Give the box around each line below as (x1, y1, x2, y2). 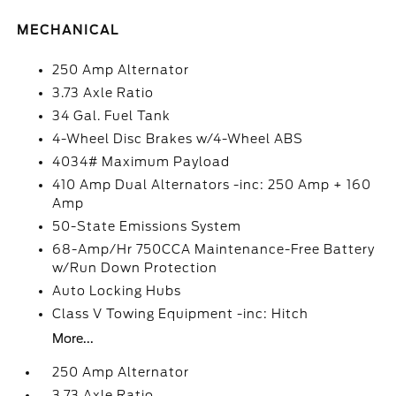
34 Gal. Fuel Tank (52, 109, 171, 123)
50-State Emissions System (52, 219, 242, 233)
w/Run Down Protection (52, 261, 218, 275)
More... (52, 331, 95, 346)
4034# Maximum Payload (52, 155, 231, 169)
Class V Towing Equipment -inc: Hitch (52, 307, 309, 321)
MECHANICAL (17, 23, 120, 37)
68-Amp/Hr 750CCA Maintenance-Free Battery (52, 242, 376, 256)
